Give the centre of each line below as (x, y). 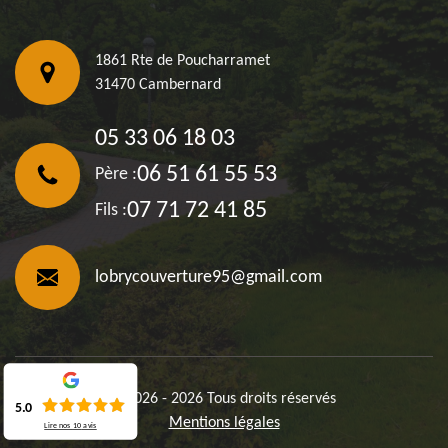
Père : (116, 175)
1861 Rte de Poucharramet (182, 60)
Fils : (111, 211)
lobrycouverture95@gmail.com (208, 277)
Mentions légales (224, 423)
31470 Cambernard (158, 84)
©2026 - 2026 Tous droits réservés (224, 399)
